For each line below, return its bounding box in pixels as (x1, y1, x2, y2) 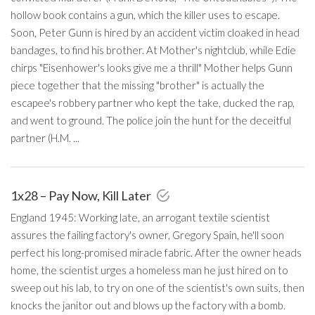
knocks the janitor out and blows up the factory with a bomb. (11, 298, 285, 311)
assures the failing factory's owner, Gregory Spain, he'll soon (11, 228, 284, 241)
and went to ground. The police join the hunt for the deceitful (11, 113, 291, 127)
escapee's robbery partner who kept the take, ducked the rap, (11, 96, 295, 109)
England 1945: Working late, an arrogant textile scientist (11, 210, 270, 224)
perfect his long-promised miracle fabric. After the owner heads (11, 245, 302, 259)
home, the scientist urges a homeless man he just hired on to (11, 263, 288, 276)
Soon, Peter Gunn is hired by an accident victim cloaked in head (11, 25, 300, 39)
